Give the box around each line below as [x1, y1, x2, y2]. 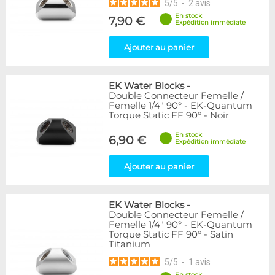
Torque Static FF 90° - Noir [109, 110, 229, 121]
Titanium [109, 239, 150, 250]
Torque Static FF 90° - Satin [109, 229, 233, 240]
